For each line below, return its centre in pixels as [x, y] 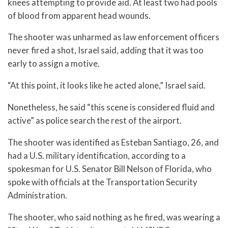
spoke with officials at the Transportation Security [103, 182]
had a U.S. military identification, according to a [97, 155]
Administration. [37, 195]
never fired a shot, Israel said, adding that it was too [106, 50]
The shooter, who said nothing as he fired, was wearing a [114, 217]
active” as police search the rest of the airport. [95, 120]
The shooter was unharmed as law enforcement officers [113, 37]
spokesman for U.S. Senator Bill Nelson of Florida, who [110, 168]
